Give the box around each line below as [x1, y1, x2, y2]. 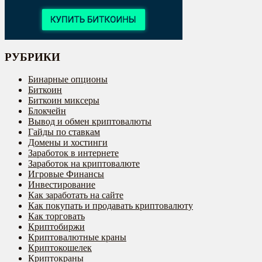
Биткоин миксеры [28, 95, 99, 106]
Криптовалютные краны [28, 232, 126, 243]
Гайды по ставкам [28, 127, 100, 137]
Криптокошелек [28, 243, 92, 253]
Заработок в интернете [28, 148, 119, 158]
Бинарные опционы [28, 74, 108, 85]
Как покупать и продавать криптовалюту [28, 201, 193, 211]
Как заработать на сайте [28, 190, 123, 201]
